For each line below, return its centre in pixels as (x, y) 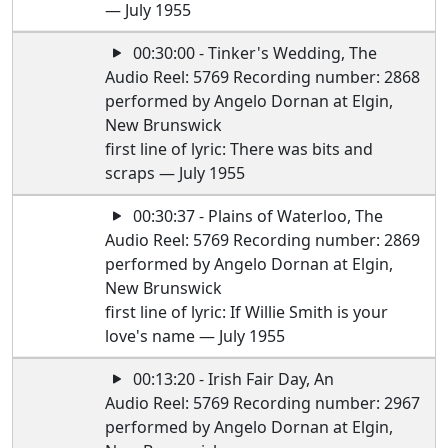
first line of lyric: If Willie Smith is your (247, 312)
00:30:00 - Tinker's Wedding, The (253, 53)
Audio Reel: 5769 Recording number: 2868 (263, 77)
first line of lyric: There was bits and (239, 149)
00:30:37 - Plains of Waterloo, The (256, 216)
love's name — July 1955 (195, 336)
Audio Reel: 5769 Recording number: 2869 (263, 240)
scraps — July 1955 (175, 173)
